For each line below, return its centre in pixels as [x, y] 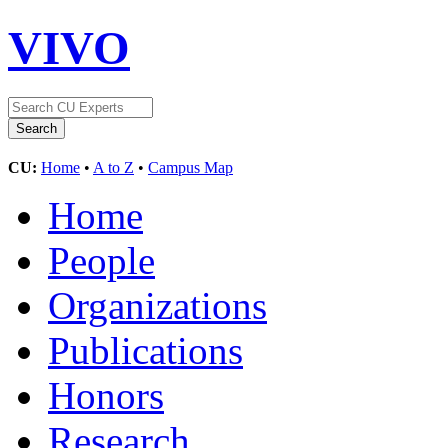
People [101, 260]
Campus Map [190, 167]
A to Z [113, 167]
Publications [145, 350]
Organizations [157, 305]
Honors [106, 395]
